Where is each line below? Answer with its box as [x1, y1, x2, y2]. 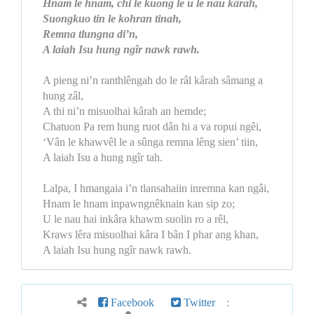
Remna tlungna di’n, [43, 28, 138, 40]
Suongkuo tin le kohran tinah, [43, 13, 182, 25]
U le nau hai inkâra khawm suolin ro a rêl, [43, 213, 228, 225]
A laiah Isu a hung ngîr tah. [43, 151, 163, 163]
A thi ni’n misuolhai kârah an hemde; [43, 105, 206, 117]
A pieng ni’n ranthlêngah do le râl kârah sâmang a [43, 74, 263, 86]
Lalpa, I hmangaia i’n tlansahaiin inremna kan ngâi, [43, 182, 269, 194]
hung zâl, [43, 90, 83, 102]
